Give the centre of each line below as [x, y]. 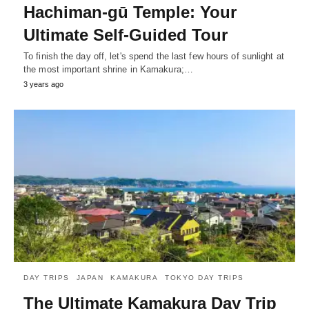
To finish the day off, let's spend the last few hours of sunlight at [154, 56]
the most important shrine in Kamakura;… [108, 69]
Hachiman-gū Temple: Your [130, 12]
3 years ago [43, 84]
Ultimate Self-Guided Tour [126, 34]
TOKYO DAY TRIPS [205, 278]
